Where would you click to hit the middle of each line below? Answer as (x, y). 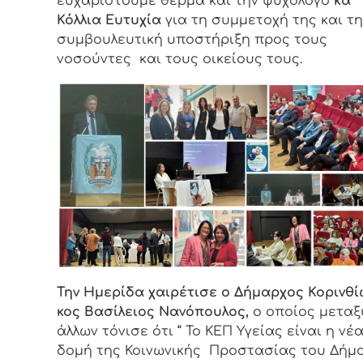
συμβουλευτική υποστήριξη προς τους (192, 40)
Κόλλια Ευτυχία (109, 21)
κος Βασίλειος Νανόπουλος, (153, 312)
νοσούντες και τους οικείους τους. (186, 60)
